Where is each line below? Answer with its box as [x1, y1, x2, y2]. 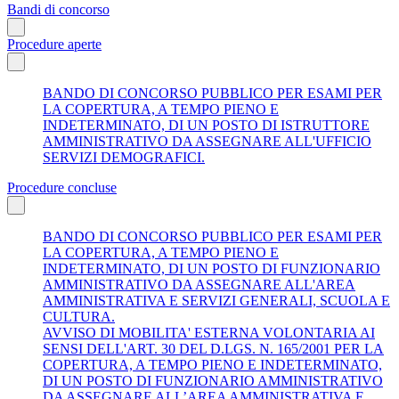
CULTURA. [43, 308, 115, 324]
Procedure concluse [7, 179, 117, 195]
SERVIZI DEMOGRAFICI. [43, 149, 205, 165]
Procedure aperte [7, 36, 102, 52]
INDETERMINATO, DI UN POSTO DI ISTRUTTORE [43, 117, 370, 133]
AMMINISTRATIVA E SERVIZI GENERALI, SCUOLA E [43, 292, 390, 308]
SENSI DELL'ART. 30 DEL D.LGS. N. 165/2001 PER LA [43, 340, 384, 356]
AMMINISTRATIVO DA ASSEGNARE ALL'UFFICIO [43, 133, 371, 149]
